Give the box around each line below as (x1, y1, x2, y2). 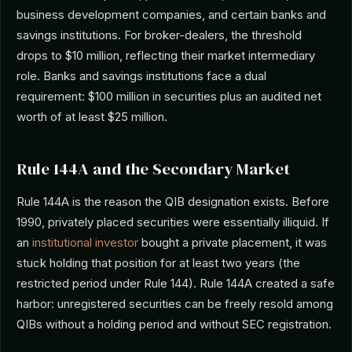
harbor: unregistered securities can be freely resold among (16, 296, 333, 311)
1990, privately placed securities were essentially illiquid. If (16, 214, 329, 229)
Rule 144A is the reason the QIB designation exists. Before (16, 194, 329, 209)
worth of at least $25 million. (16, 109, 167, 124)
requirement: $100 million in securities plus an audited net (16, 89, 321, 104)
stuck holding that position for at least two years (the (16, 255, 300, 270)
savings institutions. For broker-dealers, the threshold (16, 27, 302, 42)
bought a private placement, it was (138, 235, 327, 250)
